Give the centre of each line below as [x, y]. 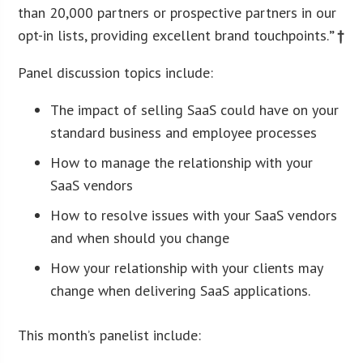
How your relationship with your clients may [187, 267]
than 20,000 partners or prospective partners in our [177, 12]
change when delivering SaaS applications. [181, 290]
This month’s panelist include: [110, 335]
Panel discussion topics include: [116, 72]
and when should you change [140, 237]
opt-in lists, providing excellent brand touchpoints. [174, 35]
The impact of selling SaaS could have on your [195, 109]
